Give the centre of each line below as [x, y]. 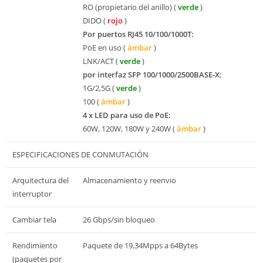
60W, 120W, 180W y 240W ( [130, 128]
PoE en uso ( [105, 47]
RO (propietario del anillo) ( [130, 7]
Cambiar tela [34, 219]
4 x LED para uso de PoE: [127, 115]
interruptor [32, 193]
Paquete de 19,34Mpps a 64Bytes [140, 245]
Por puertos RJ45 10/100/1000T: [138, 34]
